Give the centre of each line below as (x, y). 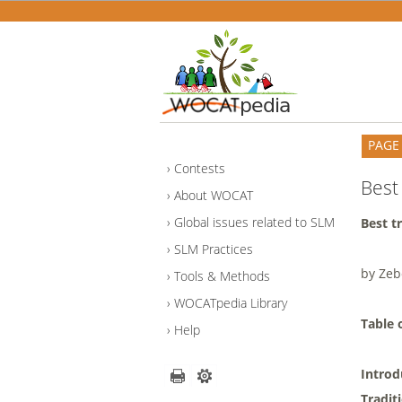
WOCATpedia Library (231, 303)
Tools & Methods (222, 276)
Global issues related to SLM (254, 223)
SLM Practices (214, 249)
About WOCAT (214, 196)
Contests (200, 169)
